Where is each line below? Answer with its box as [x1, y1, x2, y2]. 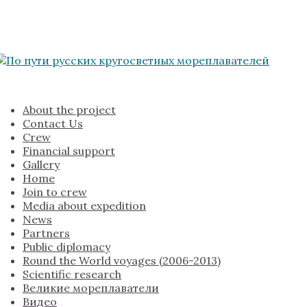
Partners [23, 226, 70, 241]
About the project [23, 103, 116, 117]
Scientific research [23, 267, 121, 282]
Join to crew [23, 185, 87, 199]
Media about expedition [23, 199, 146, 213]
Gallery [23, 158, 60, 172]
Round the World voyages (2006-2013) [23, 254, 221, 268]
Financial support [23, 144, 115, 158]
